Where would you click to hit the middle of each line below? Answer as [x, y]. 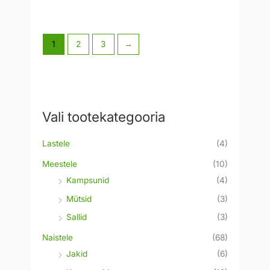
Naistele [58, 238]
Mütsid [79, 199]
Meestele [60, 164]
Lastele [56, 143]
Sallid [77, 217]
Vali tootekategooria [104, 117]
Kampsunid [88, 181]
